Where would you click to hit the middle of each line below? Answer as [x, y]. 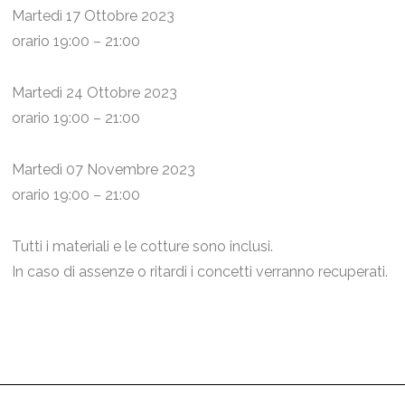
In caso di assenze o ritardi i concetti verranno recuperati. [200, 271]
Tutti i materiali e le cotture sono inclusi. [143, 246]
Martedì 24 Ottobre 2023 [95, 93]
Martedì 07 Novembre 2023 [104, 169]
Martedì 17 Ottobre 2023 [94, 16]
